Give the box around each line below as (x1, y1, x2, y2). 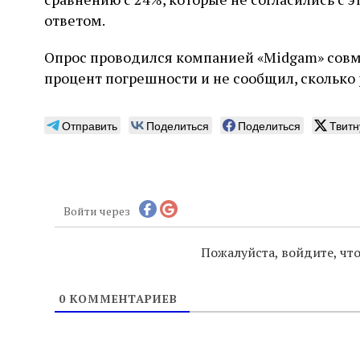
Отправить (62, 117, 117, 134)
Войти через (63, 202, 130, 219)
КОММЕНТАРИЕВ (65, 290, 178, 306)
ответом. (44, 10, 105, 31)
